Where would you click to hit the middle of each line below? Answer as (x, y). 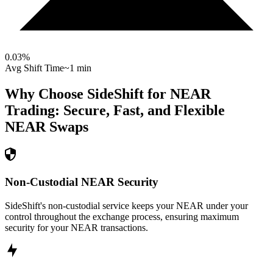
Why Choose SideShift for (87, 94)
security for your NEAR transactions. (76, 227)
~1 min (78, 68)
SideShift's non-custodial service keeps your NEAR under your (126, 205)
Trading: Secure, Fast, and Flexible (115, 111)
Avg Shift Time (34, 68)
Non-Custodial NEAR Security (82, 182)
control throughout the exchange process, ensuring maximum (122, 216)
